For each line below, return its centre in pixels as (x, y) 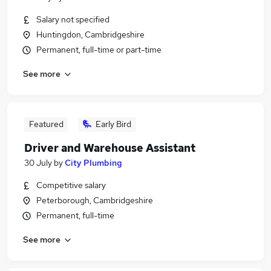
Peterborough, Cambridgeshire (95, 200)
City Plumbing (93, 163)
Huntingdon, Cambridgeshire (90, 34)
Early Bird (113, 124)
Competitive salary (71, 185)
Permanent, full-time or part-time (99, 50)
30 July (38, 163)
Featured (46, 124)
